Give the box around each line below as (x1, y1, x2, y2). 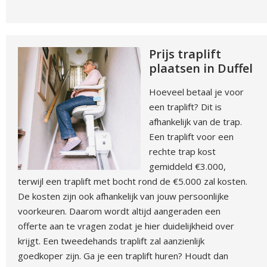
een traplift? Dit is (149, 101, 222, 113)
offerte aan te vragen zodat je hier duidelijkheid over (18, 220, 234, 232)
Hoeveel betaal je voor (149, 86, 244, 98)
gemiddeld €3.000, (149, 160, 226, 172)
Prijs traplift (149, 46, 222, 62)
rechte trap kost (149, 145, 216, 157)
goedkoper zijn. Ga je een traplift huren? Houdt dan (18, 250, 228, 262)
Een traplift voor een (149, 131, 234, 142)
